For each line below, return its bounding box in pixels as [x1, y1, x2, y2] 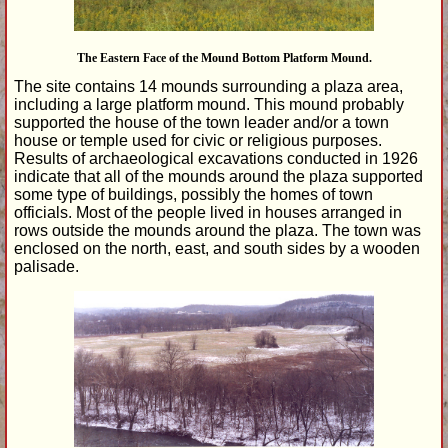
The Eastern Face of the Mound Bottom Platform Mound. [76, 50, 372, 65]
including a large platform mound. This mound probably [14, 95, 404, 113]
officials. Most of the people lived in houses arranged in [14, 203, 402, 221]
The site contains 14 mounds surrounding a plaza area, [14, 77, 403, 95]
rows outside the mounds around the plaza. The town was [14, 221, 421, 239]
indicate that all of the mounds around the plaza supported [14, 167, 423, 185]
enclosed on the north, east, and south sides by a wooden [14, 239, 420, 257]
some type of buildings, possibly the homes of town [14, 185, 373, 203]
